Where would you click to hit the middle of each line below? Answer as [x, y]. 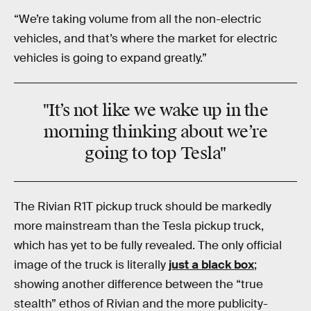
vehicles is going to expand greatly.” [110, 58]
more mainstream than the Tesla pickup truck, [139, 226]
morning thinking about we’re [155, 132]
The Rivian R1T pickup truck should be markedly [143, 206]
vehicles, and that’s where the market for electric [145, 38]
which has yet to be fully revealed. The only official [148, 245]
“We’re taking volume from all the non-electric [137, 19]
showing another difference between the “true [138, 284]
